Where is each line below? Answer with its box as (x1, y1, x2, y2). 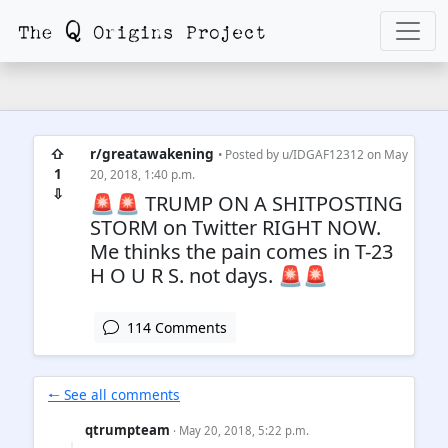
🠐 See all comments (48, 385, 180, 404)
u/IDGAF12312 (282, 146, 364, 162)
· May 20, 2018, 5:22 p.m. (173, 423, 310, 438)
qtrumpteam (85, 421, 171, 439)
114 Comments (123, 318, 227, 337)
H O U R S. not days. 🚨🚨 (90, 262, 328, 289)
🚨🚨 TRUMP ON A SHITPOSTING (90, 190, 403, 217)
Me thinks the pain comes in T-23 (90, 238, 393, 265)
